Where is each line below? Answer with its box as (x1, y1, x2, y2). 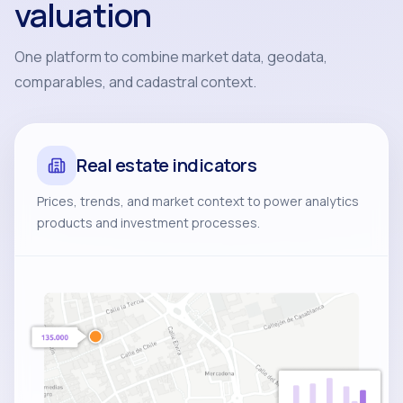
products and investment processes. (37, 214, 260, 231)
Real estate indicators (76, 153, 256, 177)
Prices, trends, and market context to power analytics (37, 193, 359, 210)
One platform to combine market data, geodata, (14, 47, 327, 67)
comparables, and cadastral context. (14, 72, 256, 92)
